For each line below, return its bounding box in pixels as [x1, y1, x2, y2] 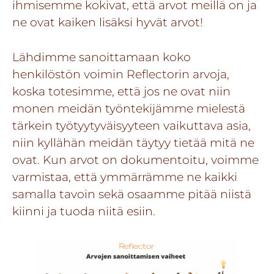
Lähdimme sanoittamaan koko [12, 50, 191, 65]
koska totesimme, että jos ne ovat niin [12, 84, 231, 99]
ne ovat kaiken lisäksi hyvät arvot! [12, 15, 206, 30]
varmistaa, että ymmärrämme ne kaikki [12, 169, 237, 185]
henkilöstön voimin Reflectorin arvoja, [12, 67, 229, 82]
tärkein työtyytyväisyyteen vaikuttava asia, [12, 118, 251, 133]
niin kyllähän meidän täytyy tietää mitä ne [12, 135, 254, 150]
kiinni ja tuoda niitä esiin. [12, 204, 155, 219]
